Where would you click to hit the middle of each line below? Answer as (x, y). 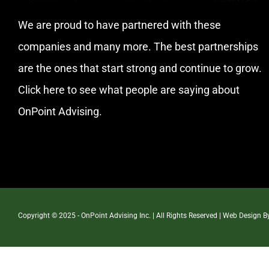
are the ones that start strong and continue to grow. (140, 68)
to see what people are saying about (152, 89)
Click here (41, 89)
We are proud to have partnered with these (119, 25)
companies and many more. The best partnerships (138, 46)
